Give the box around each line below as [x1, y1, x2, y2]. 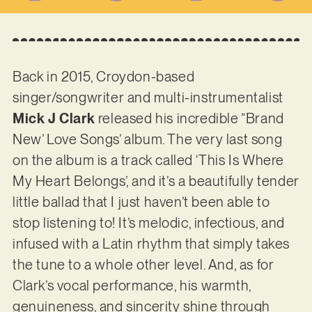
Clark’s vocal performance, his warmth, [12, 277, 251, 295]
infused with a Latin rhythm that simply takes [12, 235, 290, 253]
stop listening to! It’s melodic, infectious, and [12, 214, 285, 232]
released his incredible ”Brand [97, 110, 284, 127]
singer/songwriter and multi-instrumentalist [12, 89, 283, 107]
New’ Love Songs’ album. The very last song [12, 131, 283, 148]
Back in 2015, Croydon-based [12, 68, 195, 86]
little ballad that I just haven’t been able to [12, 194, 270, 211]
